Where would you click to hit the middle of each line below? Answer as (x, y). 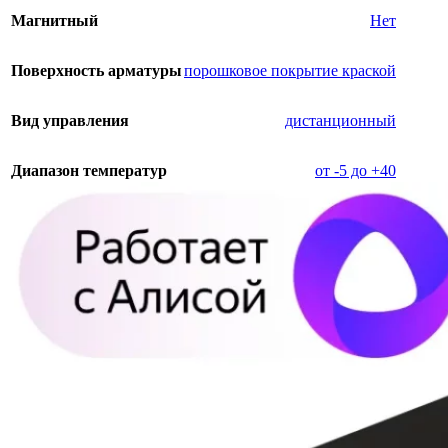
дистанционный (340, 121)
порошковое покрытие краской (290, 71)
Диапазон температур (89, 171)
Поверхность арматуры (96, 71)
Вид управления (70, 121)
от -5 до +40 (355, 171)
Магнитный (54, 21)
